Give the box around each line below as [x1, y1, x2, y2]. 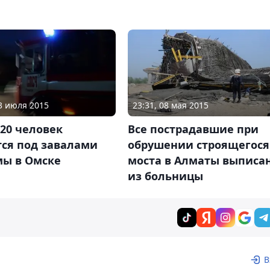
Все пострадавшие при [127, 122, 259, 137]
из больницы [127, 169, 203, 184]
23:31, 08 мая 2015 [132, 99, 209, 111]
